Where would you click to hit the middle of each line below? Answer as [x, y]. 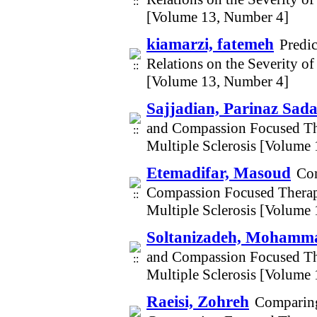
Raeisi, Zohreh [198, 301]
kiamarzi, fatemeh [210, 44]
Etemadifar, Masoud [219, 173]
